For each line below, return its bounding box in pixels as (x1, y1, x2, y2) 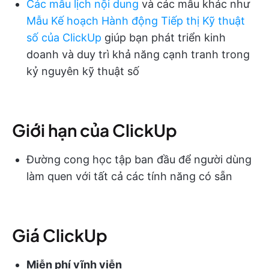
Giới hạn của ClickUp (12, 119, 177, 141)
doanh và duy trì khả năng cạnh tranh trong (26, 47, 250, 61)
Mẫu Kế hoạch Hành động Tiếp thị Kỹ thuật (26, 14, 245, 27)
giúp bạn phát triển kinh (101, 31, 226, 44)
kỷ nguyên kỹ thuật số (26, 64, 139, 77)
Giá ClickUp (12, 224, 107, 246)
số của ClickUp (26, 31, 101, 44)
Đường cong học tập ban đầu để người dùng (26, 153, 252, 166)
